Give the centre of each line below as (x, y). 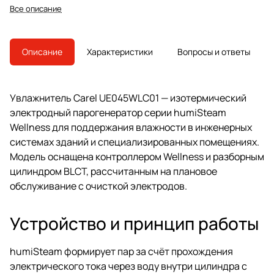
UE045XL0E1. (33, 25)
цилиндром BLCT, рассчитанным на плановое (113, 171)
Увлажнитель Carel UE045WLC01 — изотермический (128, 98)
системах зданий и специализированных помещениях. (135, 142)
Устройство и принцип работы (134, 223)
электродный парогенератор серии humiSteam (118, 112)
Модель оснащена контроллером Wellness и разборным (137, 156)
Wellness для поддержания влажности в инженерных (131, 127)
